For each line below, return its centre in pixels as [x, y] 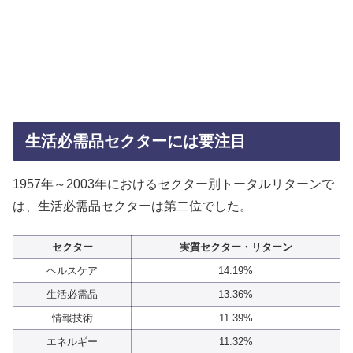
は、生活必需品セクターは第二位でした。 [132, 206]
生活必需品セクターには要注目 [136, 141]
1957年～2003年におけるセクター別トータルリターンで [173, 184]
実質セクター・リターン [236, 247]
